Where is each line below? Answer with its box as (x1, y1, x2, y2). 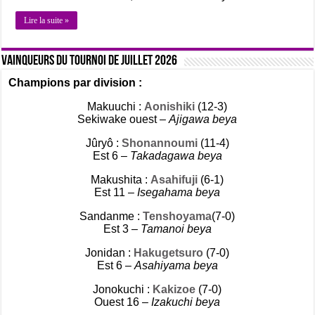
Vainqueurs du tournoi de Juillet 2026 (1, 54, 178, 69)
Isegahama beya (137, 186, 221, 199)
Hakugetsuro (134, 247, 204, 259)
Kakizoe (153, 283, 196, 296)
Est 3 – (103, 223, 141, 236)
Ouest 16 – (94, 296, 152, 309)
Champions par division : (8, 77, 146, 89)
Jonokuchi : (93, 283, 153, 296)
